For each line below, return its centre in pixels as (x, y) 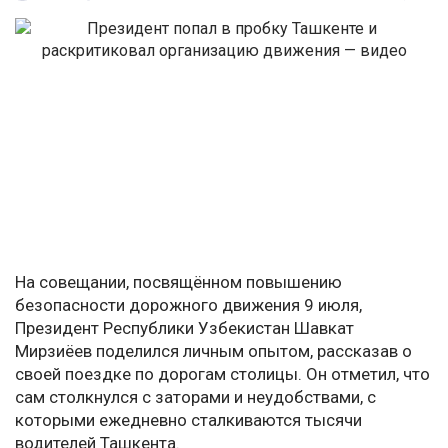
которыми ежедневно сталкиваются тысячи (188, 420)
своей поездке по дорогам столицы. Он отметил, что (222, 374)
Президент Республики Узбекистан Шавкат (184, 328)
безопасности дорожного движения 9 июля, (188, 305)
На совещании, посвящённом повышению (178, 282)
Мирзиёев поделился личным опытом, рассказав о (213, 351)
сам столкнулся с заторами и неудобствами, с (195, 397)
